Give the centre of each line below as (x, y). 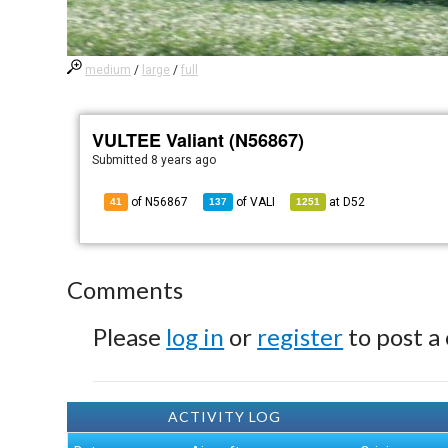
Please (130, 336)
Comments (125, 289)
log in (195, 336)
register (300, 336)
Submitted (122, 160)
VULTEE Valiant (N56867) (198, 140)
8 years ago (184, 160)
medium (108, 70)
